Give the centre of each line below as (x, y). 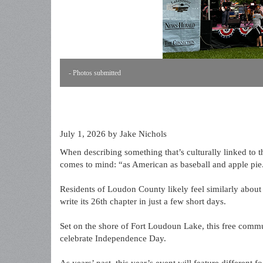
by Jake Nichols (136, 134)
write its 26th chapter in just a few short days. (143, 201)
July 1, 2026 (83, 134)
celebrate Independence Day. (113, 238)
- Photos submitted (95, 73)
